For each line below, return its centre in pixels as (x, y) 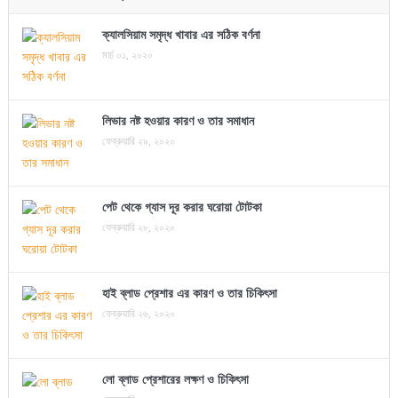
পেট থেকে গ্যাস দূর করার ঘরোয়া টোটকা (182, 207)
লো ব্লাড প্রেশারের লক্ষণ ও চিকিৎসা (175, 379)
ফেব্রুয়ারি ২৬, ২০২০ (138, 314)
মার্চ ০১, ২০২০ (127, 55)
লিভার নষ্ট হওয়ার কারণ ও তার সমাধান (178, 121)
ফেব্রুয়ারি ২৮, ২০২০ (138, 227)
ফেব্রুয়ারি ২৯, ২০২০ (138, 141)
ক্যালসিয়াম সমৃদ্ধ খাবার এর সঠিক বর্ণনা (181, 35)
